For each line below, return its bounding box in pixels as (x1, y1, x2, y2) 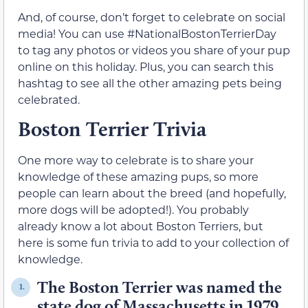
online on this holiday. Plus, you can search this (18, 59, 274, 74)
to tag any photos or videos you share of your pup (18, 43, 290, 57)
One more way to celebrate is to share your (18, 153, 254, 168)
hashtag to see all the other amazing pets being (18, 76, 282, 90)
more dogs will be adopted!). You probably (18, 202, 249, 217)
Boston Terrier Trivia (18, 116, 206, 142)
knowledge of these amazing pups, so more (18, 169, 258, 184)
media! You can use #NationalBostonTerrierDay (18, 26, 276, 41)
